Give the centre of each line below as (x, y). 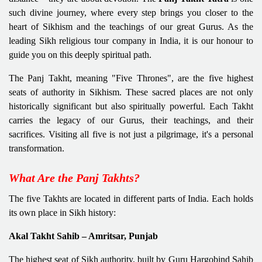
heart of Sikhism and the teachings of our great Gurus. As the (131, 26)
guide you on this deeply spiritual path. (80, 54)
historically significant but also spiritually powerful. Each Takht (131, 106)
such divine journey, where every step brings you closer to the (131, 12)
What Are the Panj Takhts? (74, 177)
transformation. (37, 148)
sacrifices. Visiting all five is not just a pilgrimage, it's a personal (131, 134)
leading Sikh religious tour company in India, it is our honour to (131, 40)
